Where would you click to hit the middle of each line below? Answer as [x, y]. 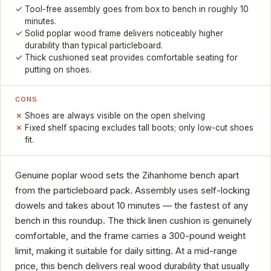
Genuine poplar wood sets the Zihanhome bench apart [127, 175]
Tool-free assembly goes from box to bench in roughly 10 [137, 9]
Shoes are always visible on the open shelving [115, 115]
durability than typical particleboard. [94, 46]
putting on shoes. [58, 70]
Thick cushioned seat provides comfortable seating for [132, 58]
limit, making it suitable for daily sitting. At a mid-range [126, 251]
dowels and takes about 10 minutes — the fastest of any [132, 205]
